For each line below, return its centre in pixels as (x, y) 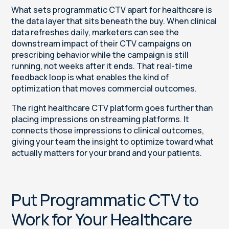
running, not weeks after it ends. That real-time (102, 66)
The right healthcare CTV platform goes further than (112, 108)
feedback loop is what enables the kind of (90, 77)
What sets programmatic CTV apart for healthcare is (112, 10)
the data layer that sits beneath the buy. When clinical (114, 21)
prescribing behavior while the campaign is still (100, 55)
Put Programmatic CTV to (105, 200)
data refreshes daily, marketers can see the (95, 32)
